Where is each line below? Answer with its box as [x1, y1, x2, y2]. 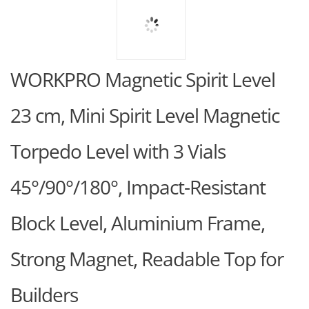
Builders [10, 281, 78, 308]
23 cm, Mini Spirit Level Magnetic [10, 102, 279, 128]
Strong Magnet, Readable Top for [10, 246, 283, 272]
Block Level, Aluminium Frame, [10, 210, 265, 236]
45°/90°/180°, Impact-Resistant [10, 174, 266, 200]
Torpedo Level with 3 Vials [10, 138, 226, 164]
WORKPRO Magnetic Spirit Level [10, 66, 275, 92]
